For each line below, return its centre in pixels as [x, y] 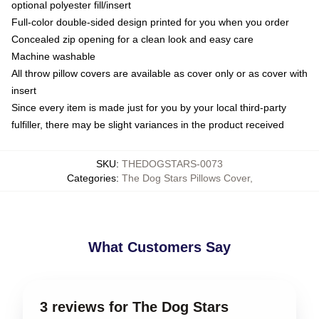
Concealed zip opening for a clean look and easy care [132, 39]
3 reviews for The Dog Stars [134, 307]
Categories [91, 178]
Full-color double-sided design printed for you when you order [150, 22]
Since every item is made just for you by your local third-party [149, 108]
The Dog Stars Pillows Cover [185, 178]
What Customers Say [159, 247]
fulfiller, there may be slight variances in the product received [148, 125]
